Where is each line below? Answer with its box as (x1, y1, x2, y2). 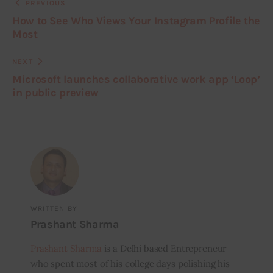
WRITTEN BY (30, 204, 77, 213)
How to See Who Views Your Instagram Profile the (12, 14, 261, 28)
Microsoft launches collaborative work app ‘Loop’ (12, 73, 260, 87)
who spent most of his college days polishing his (30, 258, 230, 270)
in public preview (12, 86, 99, 100)
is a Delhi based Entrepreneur (101, 243, 227, 255)
